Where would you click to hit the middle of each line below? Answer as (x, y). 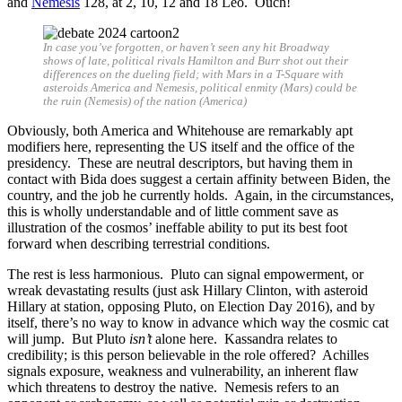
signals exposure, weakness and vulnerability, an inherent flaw (183, 371)
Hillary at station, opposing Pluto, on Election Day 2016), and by (191, 306)
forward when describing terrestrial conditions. (139, 243)
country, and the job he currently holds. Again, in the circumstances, (201, 195)
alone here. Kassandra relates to (245, 338)
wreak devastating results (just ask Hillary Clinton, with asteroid (188, 290)
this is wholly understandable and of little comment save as (173, 211)
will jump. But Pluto (68, 338)
